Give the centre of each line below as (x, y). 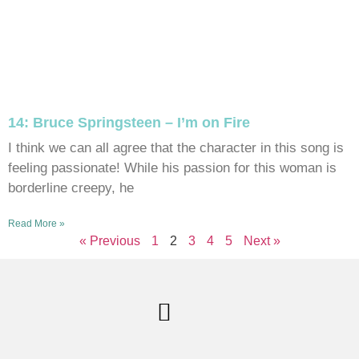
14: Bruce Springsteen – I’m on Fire (129, 122)
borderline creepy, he (71, 188)
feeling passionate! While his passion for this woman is (172, 167)
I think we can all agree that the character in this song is (176, 147)
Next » (262, 240)
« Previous (109, 240)
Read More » (36, 223)
